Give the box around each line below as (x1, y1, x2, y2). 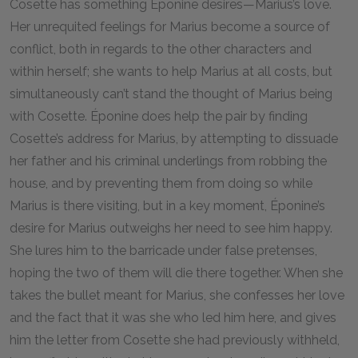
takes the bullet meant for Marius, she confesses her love (10, 288, 344, 303)
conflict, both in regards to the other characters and (10, 42, 312, 57)
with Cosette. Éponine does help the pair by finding (10, 109, 308, 124)
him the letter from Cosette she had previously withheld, (10, 332, 340, 348)
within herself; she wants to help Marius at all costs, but (10, 64, 332, 79)
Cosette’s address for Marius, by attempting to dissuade (10, 131, 338, 146)
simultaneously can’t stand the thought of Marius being (10, 86, 332, 101)
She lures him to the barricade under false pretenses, (10, 243, 317, 258)
